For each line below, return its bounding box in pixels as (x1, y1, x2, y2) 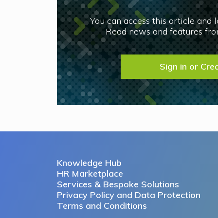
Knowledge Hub (57, 157, 122, 168)
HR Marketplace (57, 167, 123, 179)
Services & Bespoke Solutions (57, 178, 179, 190)
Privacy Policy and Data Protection (57, 189, 200, 200)
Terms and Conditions (57, 200, 147, 211)
